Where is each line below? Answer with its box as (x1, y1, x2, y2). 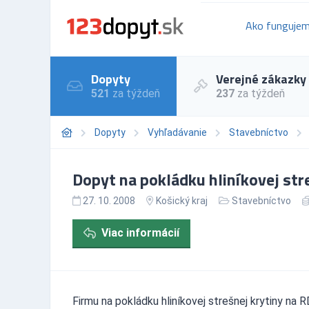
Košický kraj (156, 195, 208, 206)
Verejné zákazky (216, 69, 306, 88)
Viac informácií (101, 226, 179, 239)
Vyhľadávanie (148, 126, 207, 138)
